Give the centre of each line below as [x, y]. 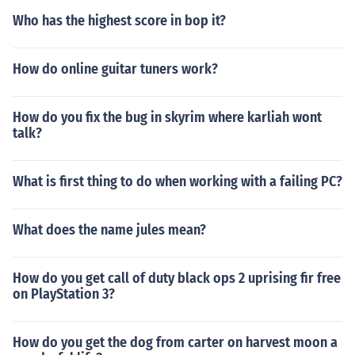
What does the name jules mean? [109, 230]
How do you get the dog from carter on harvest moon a [175, 342]
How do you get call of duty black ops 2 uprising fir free [177, 278]
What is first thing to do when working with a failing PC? [177, 181]
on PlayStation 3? [64, 294]
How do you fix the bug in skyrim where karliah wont [167, 117]
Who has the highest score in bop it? [119, 21]
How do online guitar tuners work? [115, 69]
